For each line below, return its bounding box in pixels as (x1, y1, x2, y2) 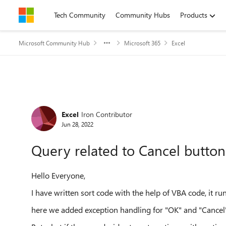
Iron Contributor (81, 109, 132, 119)
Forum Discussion (18, 92, 144, 114)
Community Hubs (116, 10, 170, 20)
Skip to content (29, 10, 76, 20)
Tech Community (54, 10, 105, 20)
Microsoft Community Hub (19, 39, 90, 47)
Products (180, 10, 207, 20)
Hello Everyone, (31, 170, 87, 181)
